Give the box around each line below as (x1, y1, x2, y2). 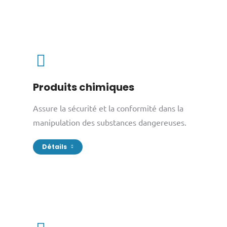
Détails (42, 142, 67, 151)
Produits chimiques (32, 80, 134, 94)
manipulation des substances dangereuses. (32, 117, 186, 127)
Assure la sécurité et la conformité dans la (32, 103, 183, 113)
